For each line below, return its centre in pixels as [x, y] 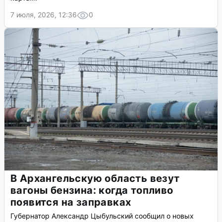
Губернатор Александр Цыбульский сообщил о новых [102, 216]
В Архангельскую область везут [95, 179]
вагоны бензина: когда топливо [92, 191]
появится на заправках [71, 202]
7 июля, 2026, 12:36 [44, 15]
